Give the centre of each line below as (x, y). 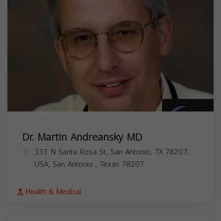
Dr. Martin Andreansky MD (82, 137)
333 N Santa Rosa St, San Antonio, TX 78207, (112, 152)
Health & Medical (52, 192)
